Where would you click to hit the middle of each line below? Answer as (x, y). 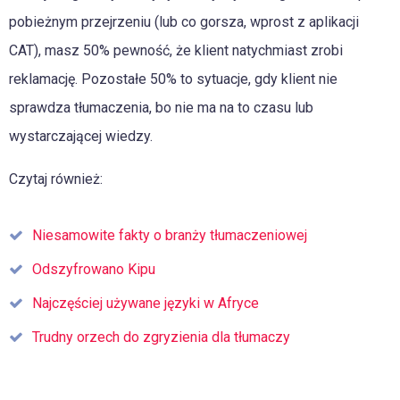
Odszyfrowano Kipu (94, 269)
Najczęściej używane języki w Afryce (146, 303)
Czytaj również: (56, 179)
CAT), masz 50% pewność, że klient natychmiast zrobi (176, 50)
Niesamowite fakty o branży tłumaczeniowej (170, 235)
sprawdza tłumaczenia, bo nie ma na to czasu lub (161, 107)
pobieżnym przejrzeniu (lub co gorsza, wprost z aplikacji (184, 21)
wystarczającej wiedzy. (81, 136)
